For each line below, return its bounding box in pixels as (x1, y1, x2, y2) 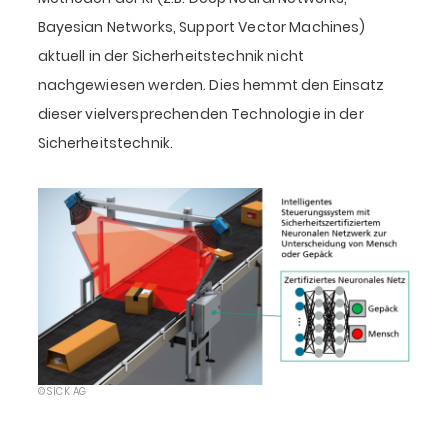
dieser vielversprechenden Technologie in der (37, 104, 364, 124)
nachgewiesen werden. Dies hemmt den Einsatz (37, 75, 385, 95)
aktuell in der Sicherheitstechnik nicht (37, 46, 304, 66)
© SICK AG (37, 385, 87, 399)
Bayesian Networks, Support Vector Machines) (37, 17, 366, 37)
